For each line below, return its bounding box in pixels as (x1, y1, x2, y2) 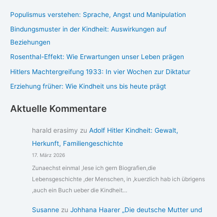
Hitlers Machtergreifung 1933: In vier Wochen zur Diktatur (10, 67, 191, 76)
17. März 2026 (31, 152, 65, 158)
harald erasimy (31, 126, 78, 135)
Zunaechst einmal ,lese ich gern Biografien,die (31, 164, 156, 171)
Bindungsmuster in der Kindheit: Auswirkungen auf (10, 25, 167, 33)
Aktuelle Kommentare (10, 102, 107, 114)
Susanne (31, 206, 59, 214)
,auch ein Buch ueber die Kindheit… (31, 186, 127, 194)
